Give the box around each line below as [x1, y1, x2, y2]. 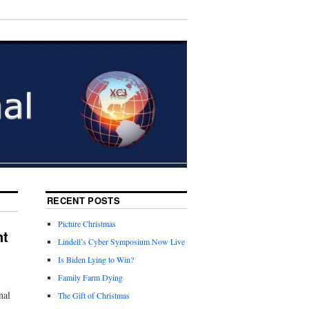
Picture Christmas [58, 218, 117, 230]
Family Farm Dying [58, 272, 123, 283]
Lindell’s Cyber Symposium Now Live [58, 236, 186, 248]
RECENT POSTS [47, 194, 121, 208]
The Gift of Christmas [58, 290, 130, 301]
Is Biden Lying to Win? [58, 254, 134, 266]
